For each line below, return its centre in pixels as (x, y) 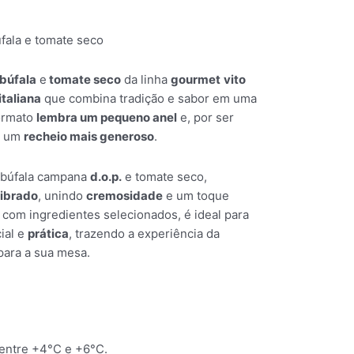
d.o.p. (106, 176)
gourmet (196, 80)
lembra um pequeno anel (107, 118)
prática (48, 233)
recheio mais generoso (89, 137)
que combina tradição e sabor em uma (149, 99)
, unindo (62, 195)
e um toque (196, 195)
